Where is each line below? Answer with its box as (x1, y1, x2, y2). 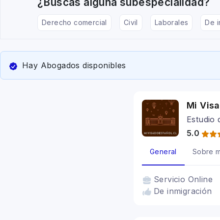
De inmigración (154, 186, 212, 196)
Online (188, 174, 213, 184)
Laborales (154, 18, 189, 27)
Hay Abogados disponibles (22, 60, 126, 70)
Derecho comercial (42, 18, 107, 27)
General (150, 147, 177, 156)
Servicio (154, 174, 188, 184)
